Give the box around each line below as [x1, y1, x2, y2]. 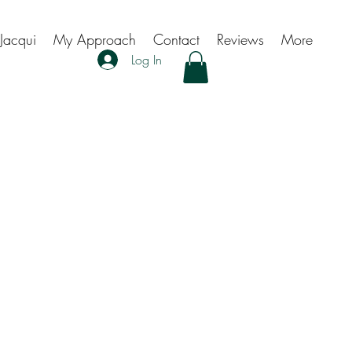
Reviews [217, 30, 264, 49]
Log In [131, 51, 163, 68]
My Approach [53, 30, 136, 49]
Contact [153, 30, 200, 49]
